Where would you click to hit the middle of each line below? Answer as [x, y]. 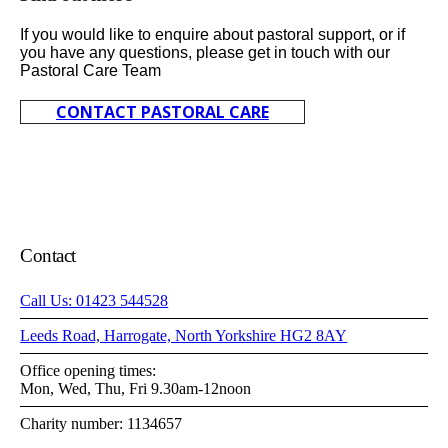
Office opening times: [88, 370]
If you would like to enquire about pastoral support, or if [212, 34]
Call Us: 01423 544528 [94, 300]
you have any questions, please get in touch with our [204, 52]
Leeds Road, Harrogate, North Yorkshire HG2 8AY [184, 335]
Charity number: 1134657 [101, 423]
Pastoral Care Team [90, 70]
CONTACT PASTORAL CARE [162, 112]
